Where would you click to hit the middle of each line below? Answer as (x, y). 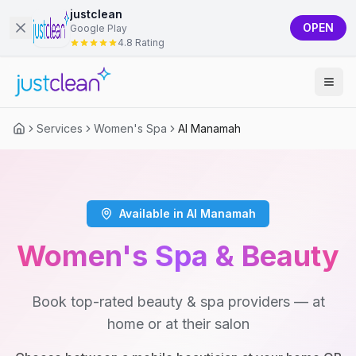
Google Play (99, 28)
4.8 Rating (141, 43)
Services (60, 128)
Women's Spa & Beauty (178, 256)
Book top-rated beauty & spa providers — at (178, 302)
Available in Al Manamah (188, 213)
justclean (96, 14)
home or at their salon (178, 324)
